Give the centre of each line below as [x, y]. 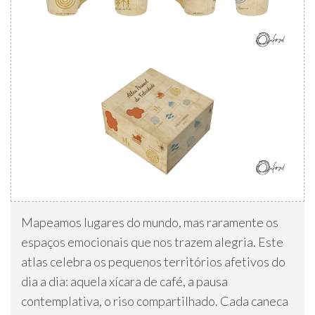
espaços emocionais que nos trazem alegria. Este [152, 242]
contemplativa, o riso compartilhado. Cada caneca [155, 301]
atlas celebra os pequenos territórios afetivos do [153, 262]
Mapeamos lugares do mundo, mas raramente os [150, 223]
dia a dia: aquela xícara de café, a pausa [124, 282]
